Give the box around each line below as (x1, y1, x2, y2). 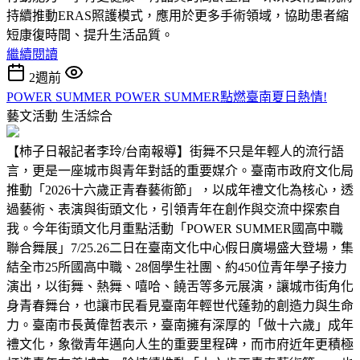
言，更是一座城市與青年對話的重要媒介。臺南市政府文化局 (6, 163, 354, 178)
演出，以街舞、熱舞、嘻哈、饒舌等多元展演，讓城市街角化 (6, 279, 354, 293)
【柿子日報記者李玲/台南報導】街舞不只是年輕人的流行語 (6, 144, 344, 158)
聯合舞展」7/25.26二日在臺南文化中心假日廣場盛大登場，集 (6, 240, 354, 255)
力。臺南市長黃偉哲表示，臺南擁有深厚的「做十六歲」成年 (6, 317, 354, 332)
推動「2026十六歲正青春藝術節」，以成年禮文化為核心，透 (6, 182, 354, 197)
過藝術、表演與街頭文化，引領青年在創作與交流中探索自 (6, 202, 341, 216)
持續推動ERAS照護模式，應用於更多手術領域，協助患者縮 (6, 8, 349, 22)
